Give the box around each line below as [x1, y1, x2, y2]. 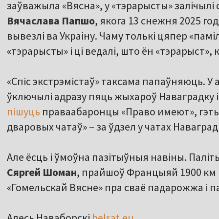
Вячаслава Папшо [7, 14, 95, 28]
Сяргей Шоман [7, 165, 77, 179]
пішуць [7, 105, 40, 119]
